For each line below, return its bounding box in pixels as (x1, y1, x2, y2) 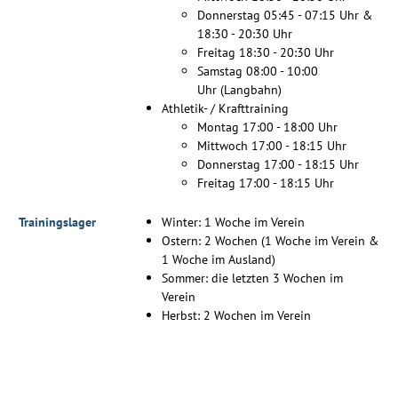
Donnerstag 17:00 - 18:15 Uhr (197, 155, 359, 173)
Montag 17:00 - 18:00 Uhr (197, 118, 338, 136)
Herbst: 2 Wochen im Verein (162, 306, 311, 324)
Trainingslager (19, 213, 96, 231)
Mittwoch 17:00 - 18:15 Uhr (197, 137, 346, 155)
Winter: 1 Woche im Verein (162, 213, 305, 231)
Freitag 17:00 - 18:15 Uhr (197, 174, 334, 192)
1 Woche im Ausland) (162, 251, 275, 268)
